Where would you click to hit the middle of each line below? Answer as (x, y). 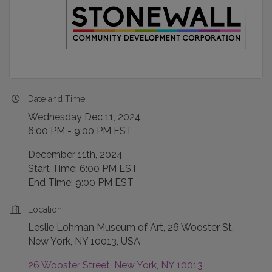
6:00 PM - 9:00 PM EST (80, 131)
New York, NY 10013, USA (84, 242)
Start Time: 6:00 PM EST (83, 169)
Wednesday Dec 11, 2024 (84, 117)
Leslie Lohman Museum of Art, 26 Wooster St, (131, 228)
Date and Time (56, 99)
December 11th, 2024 (75, 155)
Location (45, 210)
